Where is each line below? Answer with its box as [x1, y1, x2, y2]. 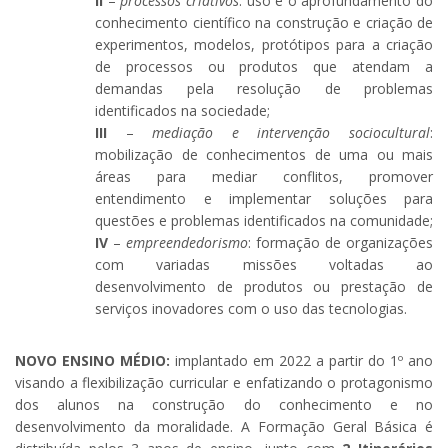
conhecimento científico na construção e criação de [95, 13, 433, 33]
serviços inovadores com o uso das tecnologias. [95, 299, 407, 319]
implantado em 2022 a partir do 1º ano [170, 351, 433, 371]
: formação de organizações [248, 233, 433, 253]
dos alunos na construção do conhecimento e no [15, 395, 433, 415]
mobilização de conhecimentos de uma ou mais [95, 145, 433, 165]
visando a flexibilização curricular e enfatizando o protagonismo [15, 373, 433, 393]
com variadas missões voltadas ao [95, 255, 433, 275]
